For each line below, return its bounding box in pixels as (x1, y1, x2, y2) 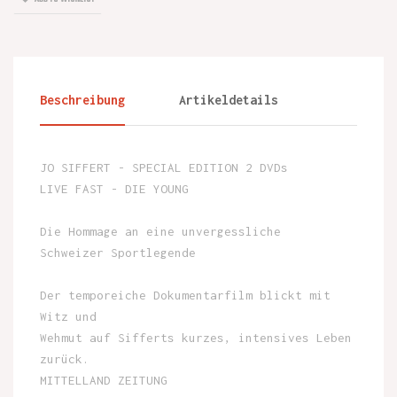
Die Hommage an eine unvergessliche (40, 223, 281, 238)
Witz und (40, 308, 97, 323)
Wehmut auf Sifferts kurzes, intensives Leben (40, 330, 352, 345)
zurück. (40, 351, 90, 366)
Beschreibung (40, 91, 125, 107)
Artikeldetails (179, 91, 279, 107)
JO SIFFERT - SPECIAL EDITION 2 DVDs (40, 160, 288, 175)
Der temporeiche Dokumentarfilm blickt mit (40, 287, 331, 302)
